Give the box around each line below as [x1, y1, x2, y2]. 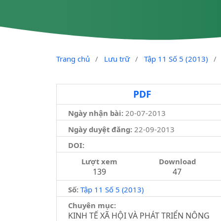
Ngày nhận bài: [68, 108, 123, 118]
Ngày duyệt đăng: [68, 124, 132, 134]
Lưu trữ [104, 54, 130, 64]
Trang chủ [56, 54, 90, 64]
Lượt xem [81, 156, 117, 166]
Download [158, 156, 196, 166]
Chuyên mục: [68, 200, 116, 211]
